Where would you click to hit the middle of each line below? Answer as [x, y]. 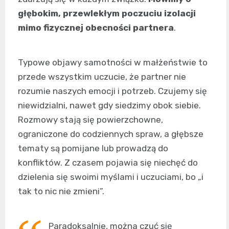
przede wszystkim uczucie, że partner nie [102, 76]
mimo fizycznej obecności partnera [96, 27]
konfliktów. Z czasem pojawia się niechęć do [108, 162]
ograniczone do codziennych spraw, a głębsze [111, 134]
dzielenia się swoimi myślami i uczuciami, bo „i [111, 177]
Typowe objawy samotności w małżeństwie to [113, 62]
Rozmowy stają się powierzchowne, [90, 119]
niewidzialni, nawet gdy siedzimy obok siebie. [109, 105]
